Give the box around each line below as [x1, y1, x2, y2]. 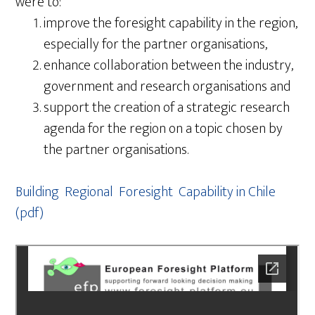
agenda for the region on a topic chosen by [44, 117, 283, 141]
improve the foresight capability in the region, [44, 11, 298, 35]
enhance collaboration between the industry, [44, 53, 294, 77]
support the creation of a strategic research [44, 96, 290, 120]
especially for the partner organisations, [44, 32, 268, 56]
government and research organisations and [44, 75, 291, 98]
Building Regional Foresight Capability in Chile [15, 180, 276, 204]
